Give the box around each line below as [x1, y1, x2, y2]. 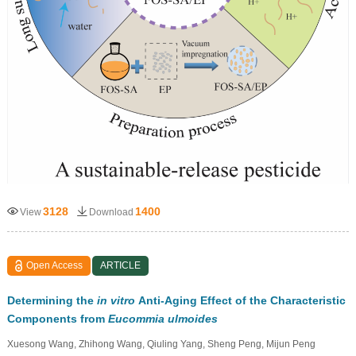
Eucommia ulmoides [107, 311, 218, 325]
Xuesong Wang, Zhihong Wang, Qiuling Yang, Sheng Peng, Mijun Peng [6, 338, 315, 350]
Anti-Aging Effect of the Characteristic [137, 293, 346, 307]
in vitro [96, 293, 138, 307]
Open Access [26, 259, 83, 271]
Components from [6, 311, 108, 325]
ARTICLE [100, 259, 141, 271]
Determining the [6, 293, 97, 307]
